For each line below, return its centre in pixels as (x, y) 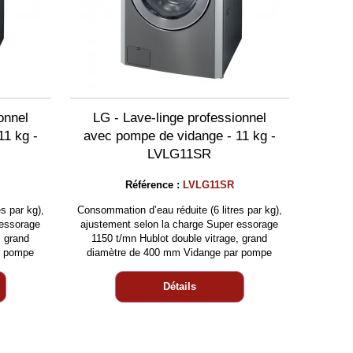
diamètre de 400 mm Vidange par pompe (180, 253)
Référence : (154, 185)
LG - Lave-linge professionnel (179, 118)
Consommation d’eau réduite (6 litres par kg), (179, 210)
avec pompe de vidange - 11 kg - (179, 136)
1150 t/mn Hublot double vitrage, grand (180, 238)
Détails (179, 286)
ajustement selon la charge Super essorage (180, 224)
